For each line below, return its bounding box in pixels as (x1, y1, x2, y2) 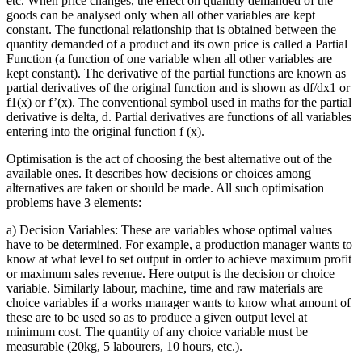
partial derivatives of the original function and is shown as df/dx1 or (6, 80, 350, 95)
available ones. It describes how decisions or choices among (6, 166, 311, 180)
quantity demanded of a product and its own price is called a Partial (6, 36, 347, 51)
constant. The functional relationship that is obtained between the (6, 22, 336, 36)
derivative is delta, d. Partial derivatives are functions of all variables (6, 109, 351, 124)
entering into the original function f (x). (6, 124, 204, 138)
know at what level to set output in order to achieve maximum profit (6, 251, 351, 266)
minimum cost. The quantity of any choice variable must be (6, 324, 308, 339)
